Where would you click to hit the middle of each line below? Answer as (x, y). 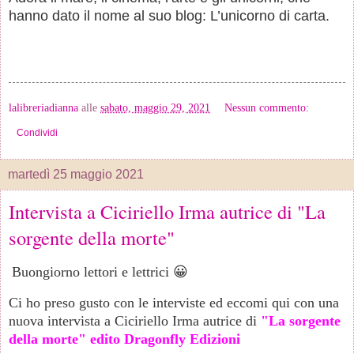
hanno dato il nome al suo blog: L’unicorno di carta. (169, 16)
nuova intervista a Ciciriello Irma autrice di (135, 320)
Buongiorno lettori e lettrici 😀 (100, 271)
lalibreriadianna (43, 107)
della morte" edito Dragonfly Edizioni (126, 339)
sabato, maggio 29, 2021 (155, 107)
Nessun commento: (267, 107)
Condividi (37, 132)
